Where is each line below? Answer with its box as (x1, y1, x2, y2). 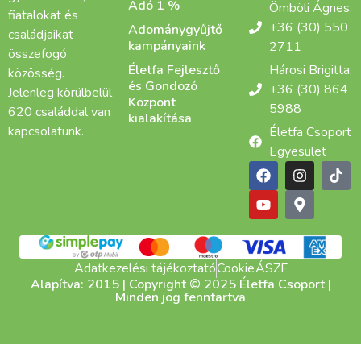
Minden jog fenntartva (115, 288, 246, 306)
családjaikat (8, 25, 73, 44)
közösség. (8, 64, 64, 82)
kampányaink (128, 36, 206, 55)
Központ (128, 93, 176, 111)
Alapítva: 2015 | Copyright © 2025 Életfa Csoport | (30, 275, 331, 293)
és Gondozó (128, 77, 198, 95)
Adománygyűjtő (128, 20, 223, 39)
